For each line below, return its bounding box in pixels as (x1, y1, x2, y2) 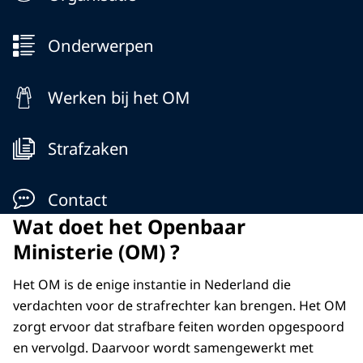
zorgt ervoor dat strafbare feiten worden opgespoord (13, 318, 344, 336)
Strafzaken (47, 136, 129, 160)
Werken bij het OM (47, 85, 190, 109)
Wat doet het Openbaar (13, 213, 246, 241)
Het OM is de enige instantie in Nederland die (13, 275, 291, 294)
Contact (47, 188, 107, 211)
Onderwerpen (47, 34, 154, 58)
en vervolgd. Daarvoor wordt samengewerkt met (13, 339, 314, 357)
